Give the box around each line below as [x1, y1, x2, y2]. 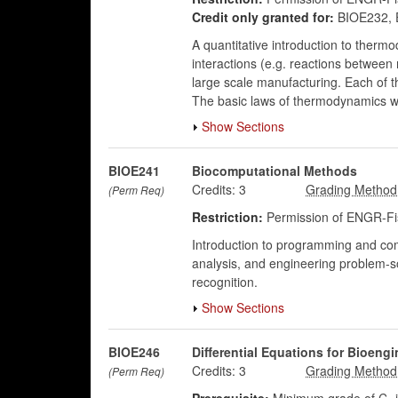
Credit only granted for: [191, 8, 334, 26]
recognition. [191, 273, 258, 291]
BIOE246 [108, 343, 160, 361]
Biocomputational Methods [191, 162, 357, 179]
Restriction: [191, 208, 263, 226]
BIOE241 [108, 162, 160, 179]
